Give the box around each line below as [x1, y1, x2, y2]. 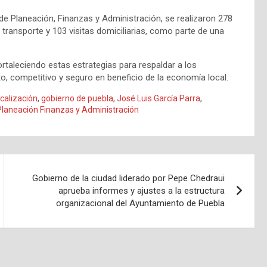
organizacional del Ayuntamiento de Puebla [56, 198, 225, 209]
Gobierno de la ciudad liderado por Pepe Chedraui [32, 173, 225, 184]
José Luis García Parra [117, 94, 200, 104]
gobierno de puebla [41, 94, 113, 104]
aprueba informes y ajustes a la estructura [58, 185, 225, 197]
